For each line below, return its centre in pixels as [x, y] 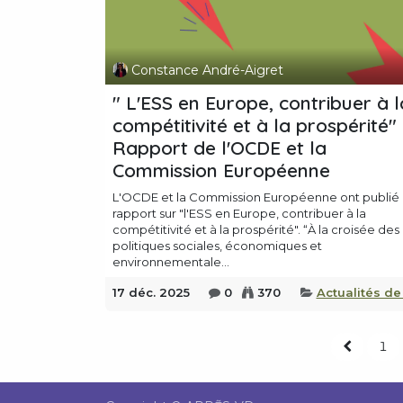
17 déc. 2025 [151, 293]
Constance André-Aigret [207, 70]
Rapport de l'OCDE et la [219, 148]
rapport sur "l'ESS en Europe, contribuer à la [239, 214]
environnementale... [171, 262]
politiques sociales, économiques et [217, 246]
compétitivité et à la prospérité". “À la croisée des [256, 230]
